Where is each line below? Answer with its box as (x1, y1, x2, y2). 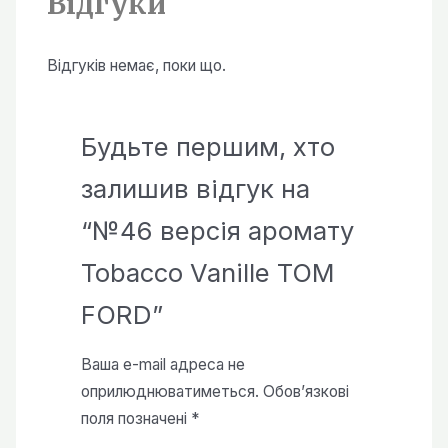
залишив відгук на (80, 172, 310, 204)
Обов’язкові (262, 382, 349, 402)
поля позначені (80, 409, 191, 429)
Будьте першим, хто (80, 130, 335, 162)
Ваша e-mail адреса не (80, 355, 245, 375)
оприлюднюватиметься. (80, 382, 259, 402)
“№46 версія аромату (80, 214, 354, 246)
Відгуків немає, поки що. (47, 56, 227, 76)
